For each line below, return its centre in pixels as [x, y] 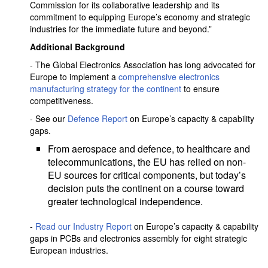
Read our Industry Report [83, 226]
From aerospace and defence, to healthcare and [149, 149]
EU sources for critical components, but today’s [147, 175]
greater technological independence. [125, 201]
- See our [49, 118]
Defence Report [98, 118]
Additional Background [77, 47]
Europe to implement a [74, 77]
